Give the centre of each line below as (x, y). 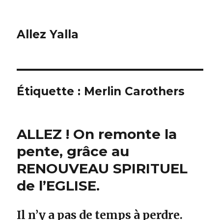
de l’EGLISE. (58, 186)
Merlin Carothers (135, 91)
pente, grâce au (73, 151)
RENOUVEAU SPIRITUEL (102, 168)
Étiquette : (51, 91)
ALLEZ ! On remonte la (97, 134)
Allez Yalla (48, 34)
